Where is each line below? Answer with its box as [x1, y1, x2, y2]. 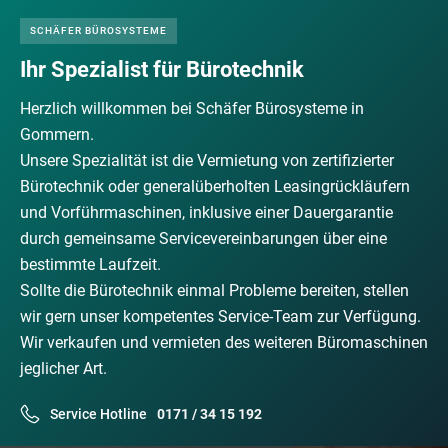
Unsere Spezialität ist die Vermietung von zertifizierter [20, 151, 394, 170]
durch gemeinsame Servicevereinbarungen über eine [20, 229, 387, 248]
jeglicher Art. [20, 359, 107, 378]
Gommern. [20, 125, 94, 144]
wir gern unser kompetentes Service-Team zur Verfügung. [20, 307, 421, 326]
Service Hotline [50, 406, 147, 422]
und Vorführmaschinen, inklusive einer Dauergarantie [20, 203, 393, 222]
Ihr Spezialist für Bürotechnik [20, 57, 304, 82]
